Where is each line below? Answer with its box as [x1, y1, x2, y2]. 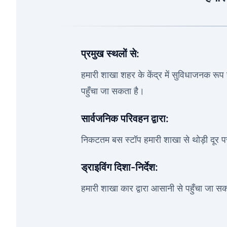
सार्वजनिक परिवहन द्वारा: [81, 112, 169, 125]
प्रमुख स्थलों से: [81, 48, 139, 60]
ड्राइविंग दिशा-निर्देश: [81, 161, 158, 173]
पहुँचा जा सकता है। [81, 86, 144, 96]
